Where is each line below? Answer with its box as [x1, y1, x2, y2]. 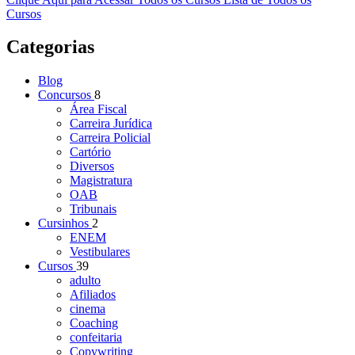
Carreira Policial [70, 131, 151, 145]
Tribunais [70, 202, 116, 216]
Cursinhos [38, 216, 92, 231]
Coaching [70, 316, 118, 330]
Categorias [6, 36, 94, 58]
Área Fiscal [70, 102, 127, 116]
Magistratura [70, 174, 132, 188]
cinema [70, 302, 105, 316]
